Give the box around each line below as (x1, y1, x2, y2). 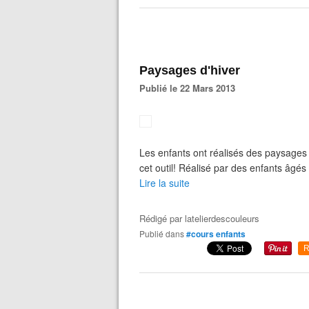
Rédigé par (139, 212, 185, 225)
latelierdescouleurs (185, 212, 259, 225)
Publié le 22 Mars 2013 (146, 81, 235, 94)
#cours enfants (186, 228, 246, 240)
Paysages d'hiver (139, 63, 240, 77)
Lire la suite (139, 176, 190, 190)
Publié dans (145, 228, 184, 239)
